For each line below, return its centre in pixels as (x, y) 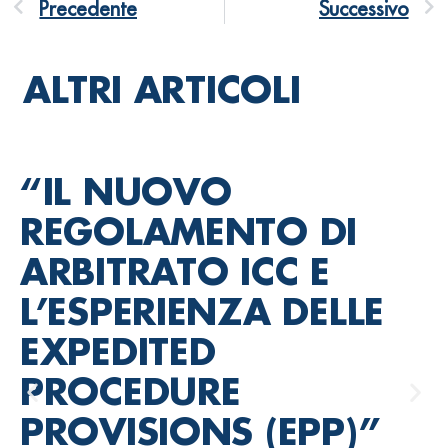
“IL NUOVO (126, 192)
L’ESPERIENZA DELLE (202, 312)
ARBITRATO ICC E (175, 272)
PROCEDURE (130, 392)
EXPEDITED (118, 352)
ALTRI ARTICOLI (162, 90)
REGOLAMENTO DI (189, 232)
